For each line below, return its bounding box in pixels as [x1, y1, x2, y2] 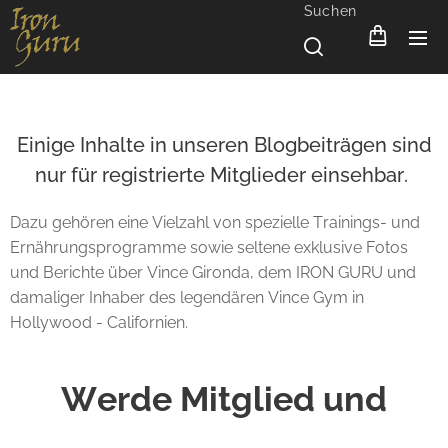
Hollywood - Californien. [10, 313, 188, 332]
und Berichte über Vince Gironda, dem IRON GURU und [10, 263, 416, 282]
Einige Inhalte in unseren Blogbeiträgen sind [16, 133, 432, 157]
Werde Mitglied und [61, 379, 387, 419]
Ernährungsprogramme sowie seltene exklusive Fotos [10, 238, 408, 257]
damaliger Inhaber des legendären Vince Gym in [10, 288, 364, 307]
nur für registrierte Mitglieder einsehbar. [35, 163, 413, 187]
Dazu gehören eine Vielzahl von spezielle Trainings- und [10, 213, 420, 232]
